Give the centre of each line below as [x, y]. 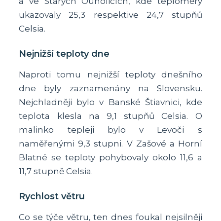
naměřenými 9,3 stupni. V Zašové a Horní [110, 143]
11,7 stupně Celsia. [56, 171]
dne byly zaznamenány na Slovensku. [110, 88]
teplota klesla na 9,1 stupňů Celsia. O [110, 116]
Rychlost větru [52, 196]
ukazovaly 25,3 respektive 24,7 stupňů [110, 15]
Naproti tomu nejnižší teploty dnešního [110, 74]
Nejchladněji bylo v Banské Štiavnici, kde [110, 102]
